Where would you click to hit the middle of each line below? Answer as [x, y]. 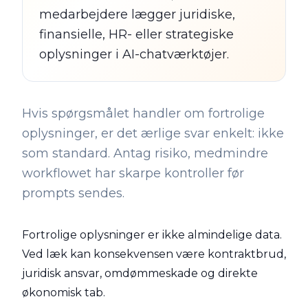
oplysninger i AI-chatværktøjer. [134, 54]
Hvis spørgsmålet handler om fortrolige [143, 113]
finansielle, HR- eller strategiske [136, 34]
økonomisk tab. [64, 293]
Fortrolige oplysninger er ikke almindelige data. [152, 235]
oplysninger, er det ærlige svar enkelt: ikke [153, 133]
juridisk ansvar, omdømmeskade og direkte [140, 273]
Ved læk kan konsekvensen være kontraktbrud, [154, 254]
